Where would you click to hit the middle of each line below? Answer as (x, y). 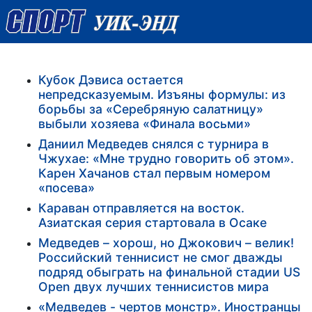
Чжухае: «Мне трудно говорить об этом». (166, 158)
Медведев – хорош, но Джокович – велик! (166, 242)
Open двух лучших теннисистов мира (154, 286)
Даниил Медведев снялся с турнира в (154, 143)
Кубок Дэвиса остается (111, 79)
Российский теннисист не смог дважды (161, 257)
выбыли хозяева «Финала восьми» (145, 123)
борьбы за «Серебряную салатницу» (151, 109)
